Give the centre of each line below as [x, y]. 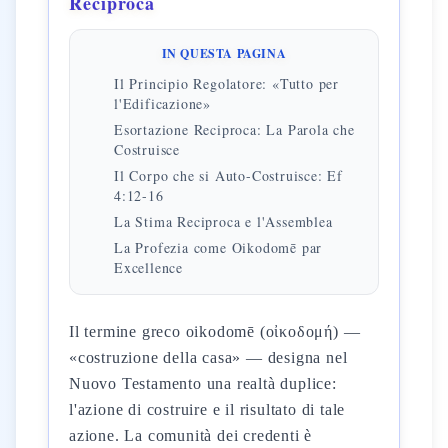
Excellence [148, 267]
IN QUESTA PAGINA [224, 53]
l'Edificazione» [163, 103]
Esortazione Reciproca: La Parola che [234, 129]
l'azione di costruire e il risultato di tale [207, 409]
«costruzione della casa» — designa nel [208, 357]
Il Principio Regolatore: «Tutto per [227, 83]
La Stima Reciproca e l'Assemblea [223, 221]
